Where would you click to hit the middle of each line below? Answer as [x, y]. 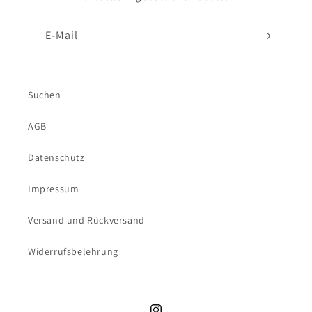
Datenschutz [56, 157]
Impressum [54, 189]
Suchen [45, 95]
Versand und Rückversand [86, 220]
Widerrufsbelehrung [73, 251]
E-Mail [62, 35]
